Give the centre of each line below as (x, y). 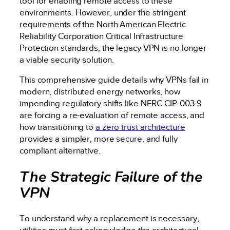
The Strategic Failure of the (111, 177)
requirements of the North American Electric (103, 24)
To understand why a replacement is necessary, (109, 219)
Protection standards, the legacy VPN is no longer (113, 48)
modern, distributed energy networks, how (100, 92)
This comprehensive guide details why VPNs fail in (114, 80)
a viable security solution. (67, 60)
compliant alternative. (60, 151)
